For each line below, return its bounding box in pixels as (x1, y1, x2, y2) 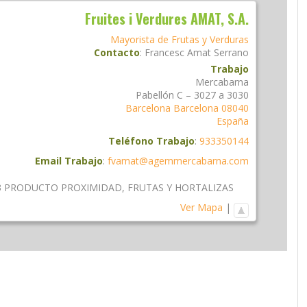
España (217, 114, 249, 127)
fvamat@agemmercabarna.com (108, 153, 249, 167)
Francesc (145, 45, 184, 59)
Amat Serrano (187, 45, 249, 59)
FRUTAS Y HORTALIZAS (127, 180, 234, 194)
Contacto (94, 45, 140, 59)
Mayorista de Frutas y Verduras (110, 32, 249, 46)
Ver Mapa (180, 200, 223, 214)
